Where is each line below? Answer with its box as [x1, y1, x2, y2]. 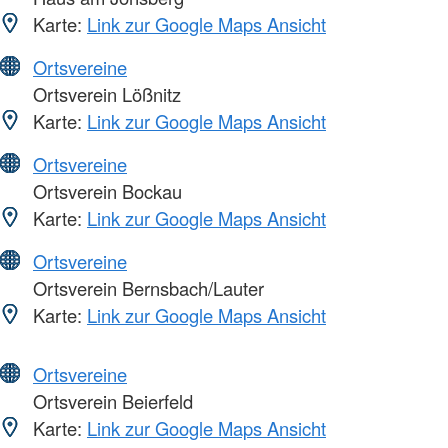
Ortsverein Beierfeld [28, 387, 193, 414]
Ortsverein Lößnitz [28, 80, 181, 107]
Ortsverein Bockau [28, 177, 182, 204]
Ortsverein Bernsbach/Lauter [28, 274, 264, 301]
